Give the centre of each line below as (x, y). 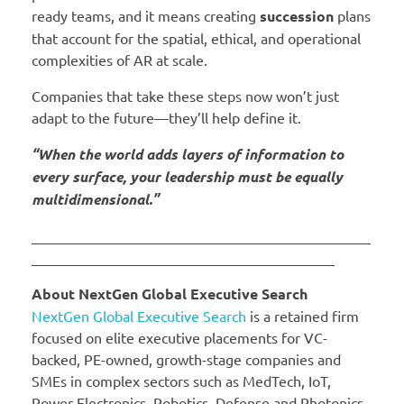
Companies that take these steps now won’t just (185, 96)
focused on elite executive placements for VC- (179, 338)
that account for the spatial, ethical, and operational (196, 38)
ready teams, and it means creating (146, 16)
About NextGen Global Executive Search (170, 294)
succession (297, 16)
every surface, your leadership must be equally (187, 177)
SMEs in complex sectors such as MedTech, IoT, (181, 381)
